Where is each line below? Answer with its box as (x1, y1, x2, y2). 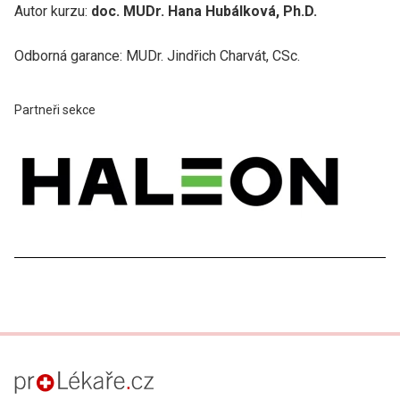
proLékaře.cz (14, 381, 65, 392)
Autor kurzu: (14, 2, 91, 20)
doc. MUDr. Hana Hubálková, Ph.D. (91, 2, 317, 20)
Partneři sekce (14, 103, 96, 117)
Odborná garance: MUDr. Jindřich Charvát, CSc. (14, 47, 300, 64)
